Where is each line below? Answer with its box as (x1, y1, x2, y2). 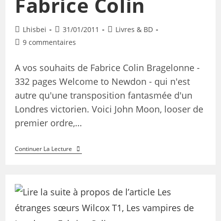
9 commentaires (22, 37, 76, 47)
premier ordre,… (14, 117, 82, 129)
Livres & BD (115, 25, 153, 35)
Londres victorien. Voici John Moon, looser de (14, 103, 203, 115)
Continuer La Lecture (14, 145, 72, 153)
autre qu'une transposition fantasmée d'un (14, 89, 192, 102)
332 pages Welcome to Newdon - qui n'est (14, 75, 190, 88)
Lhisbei (22, 25, 46, 35)
